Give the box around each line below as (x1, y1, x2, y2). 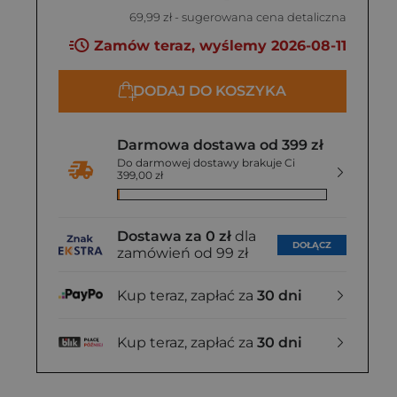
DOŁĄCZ (292, 238, 331, 251)
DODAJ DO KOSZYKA (133, 82, 286, 100)
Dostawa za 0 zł (117, 228, 231, 245)
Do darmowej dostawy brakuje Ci (117, 156, 295, 170)
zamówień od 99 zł (117, 245, 248, 262)
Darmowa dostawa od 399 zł (117, 136, 323, 154)
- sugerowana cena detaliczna (172, 10, 346, 24)
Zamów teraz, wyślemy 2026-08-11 (90, 37, 346, 55)
